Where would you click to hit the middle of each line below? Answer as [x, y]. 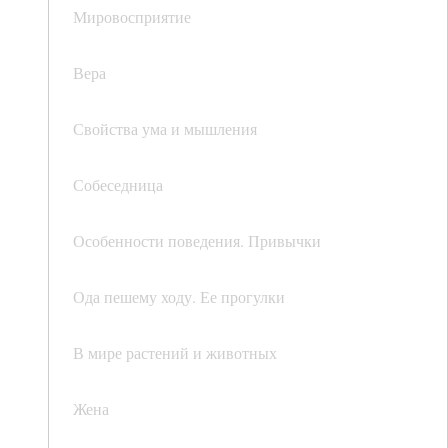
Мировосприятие [132, 17]
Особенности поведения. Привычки [197, 241]
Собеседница [118, 185]
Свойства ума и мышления [165, 129]
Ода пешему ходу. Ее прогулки [179, 297]
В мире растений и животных [175, 353]
